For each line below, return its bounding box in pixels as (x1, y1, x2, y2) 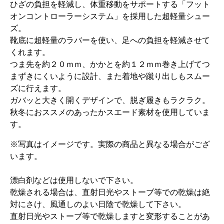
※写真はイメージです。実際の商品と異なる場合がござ (10, 140, 210, 148)
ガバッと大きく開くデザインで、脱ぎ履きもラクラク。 (10, 96, 210, 104)
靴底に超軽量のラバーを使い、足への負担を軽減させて (10, 36, 210, 44)
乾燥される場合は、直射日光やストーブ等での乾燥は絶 (10, 188, 210, 196)
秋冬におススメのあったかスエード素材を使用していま (10, 108, 210, 116)
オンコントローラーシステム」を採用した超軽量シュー (10, 12, 210, 20)
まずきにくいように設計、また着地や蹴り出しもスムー (10, 72, 210, 80)
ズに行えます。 (10, 84, 66, 92)
